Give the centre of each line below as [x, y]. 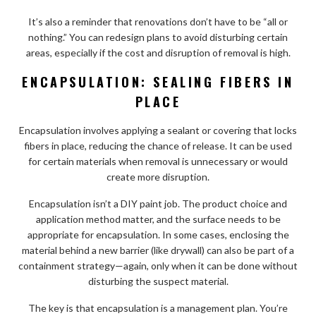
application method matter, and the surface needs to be [158, 219]
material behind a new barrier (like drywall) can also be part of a [158, 250]
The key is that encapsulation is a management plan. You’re [158, 308]
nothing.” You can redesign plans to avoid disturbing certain [158, 37]
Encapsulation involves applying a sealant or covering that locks [158, 130]
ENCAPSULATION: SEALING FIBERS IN [158, 81]
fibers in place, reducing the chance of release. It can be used [158, 145]
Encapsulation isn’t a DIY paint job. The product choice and [158, 203]
